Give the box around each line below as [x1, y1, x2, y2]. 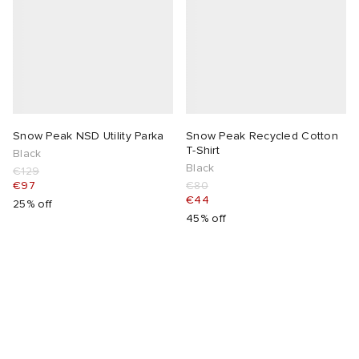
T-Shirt [186, 143, 220, 158]
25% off [13, 197, 53, 212]
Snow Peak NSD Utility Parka [13, 129, 164, 143]
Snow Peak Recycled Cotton [186, 129, 338, 143]
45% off [186, 212, 227, 226]
